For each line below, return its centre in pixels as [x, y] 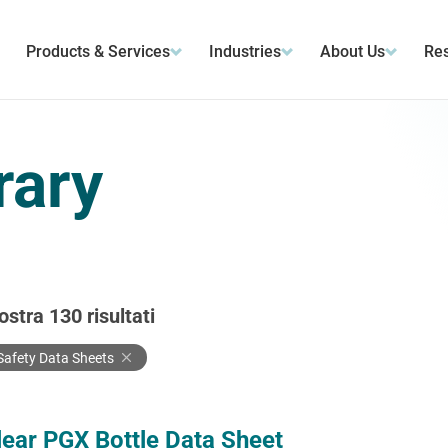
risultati [118, 316]
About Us [353, 51]
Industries [245, 51]
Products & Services [97, 51]
